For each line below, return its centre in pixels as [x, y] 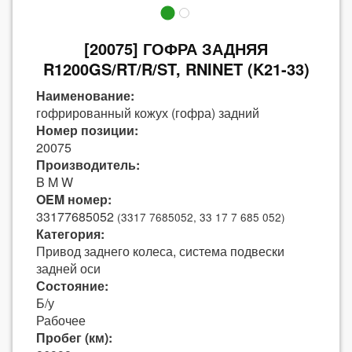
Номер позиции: [87, 130]
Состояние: [72, 286]
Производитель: [88, 165]
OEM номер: [74, 199]
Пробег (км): [74, 337]
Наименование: [85, 95]
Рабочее [61, 320]
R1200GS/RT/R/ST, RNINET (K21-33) [176, 69]
